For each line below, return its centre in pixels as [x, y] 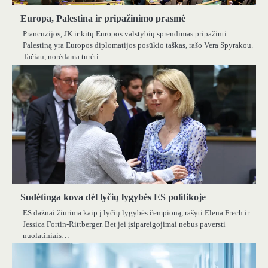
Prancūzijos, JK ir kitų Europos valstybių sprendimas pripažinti [125, 34]
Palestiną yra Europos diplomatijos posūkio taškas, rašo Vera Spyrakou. [138, 45]
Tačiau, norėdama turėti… [65, 57]
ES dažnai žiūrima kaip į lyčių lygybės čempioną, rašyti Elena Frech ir [136, 213]
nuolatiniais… [46, 236]
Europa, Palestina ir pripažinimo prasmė [103, 19]
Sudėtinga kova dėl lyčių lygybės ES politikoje [113, 197]
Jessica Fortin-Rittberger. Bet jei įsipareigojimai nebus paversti [124, 224]
